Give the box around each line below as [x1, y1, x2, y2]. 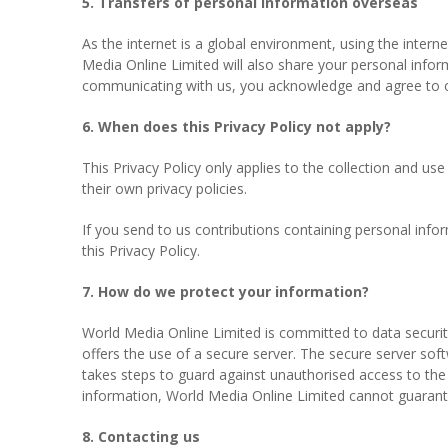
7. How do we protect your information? [82, 282, 369, 301]
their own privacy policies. [82, 179, 247, 198]
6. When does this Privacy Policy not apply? [82, 117, 391, 136]
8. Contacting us [82, 427, 200, 446]
